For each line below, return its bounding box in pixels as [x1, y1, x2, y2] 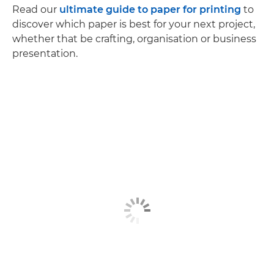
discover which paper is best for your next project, [12, 18, 255, 30]
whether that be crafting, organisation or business [12, 32, 256, 45]
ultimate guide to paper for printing [59, 3, 241, 15]
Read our [12, 3, 59, 15]
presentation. [12, 47, 78, 59]
